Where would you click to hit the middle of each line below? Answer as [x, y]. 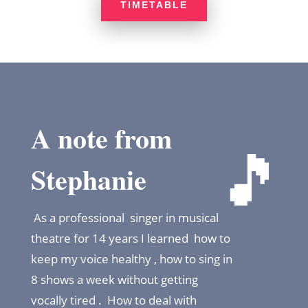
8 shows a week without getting [114, 279]
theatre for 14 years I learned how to [130, 238]
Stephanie [88, 179]
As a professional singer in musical [124, 217]
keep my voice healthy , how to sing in [131, 258]
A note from [101, 137]
